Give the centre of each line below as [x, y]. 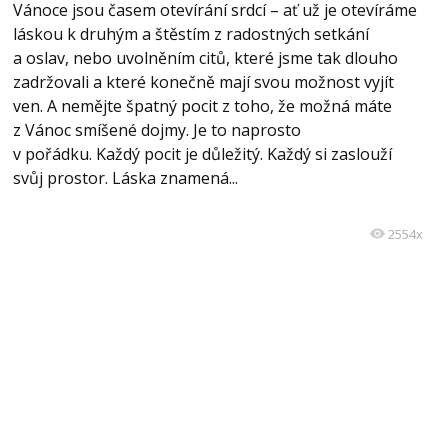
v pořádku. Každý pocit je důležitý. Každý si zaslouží [202, 154]
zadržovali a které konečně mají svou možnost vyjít [203, 82]
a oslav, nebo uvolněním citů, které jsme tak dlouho [205, 58]
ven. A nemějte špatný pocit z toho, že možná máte [202, 106]
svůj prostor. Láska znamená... [125, 178]
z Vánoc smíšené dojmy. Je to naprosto [156, 130]
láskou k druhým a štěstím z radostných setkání [190, 34]
